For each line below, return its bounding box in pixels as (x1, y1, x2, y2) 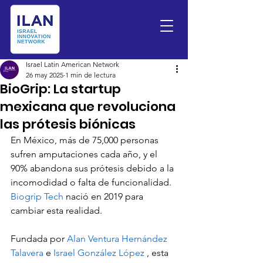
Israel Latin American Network (26, 60, 119, 69)
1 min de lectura (65, 70, 116, 79)
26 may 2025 (26, 70, 63, 79)
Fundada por (11, 233, 67, 244)
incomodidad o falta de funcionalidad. (11, 177, 174, 188)
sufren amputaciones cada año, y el (11, 149, 160, 160)
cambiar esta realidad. (11, 205, 102, 216)
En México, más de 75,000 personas (11, 134, 161, 146)
